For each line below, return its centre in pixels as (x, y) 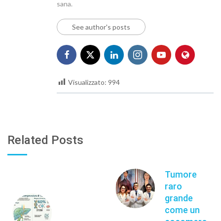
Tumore (181, 174)
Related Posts (45, 140)
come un (182, 210)
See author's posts (101, 27)
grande (179, 198)
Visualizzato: (87, 82)
